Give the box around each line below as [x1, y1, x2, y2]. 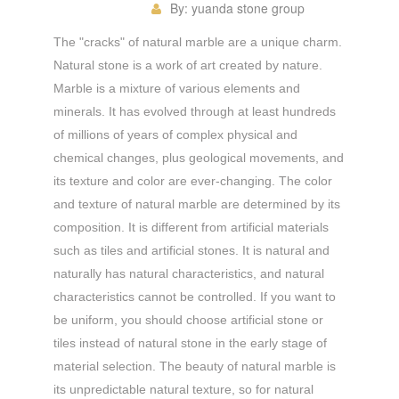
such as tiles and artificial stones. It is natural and [53, 242, 330, 257]
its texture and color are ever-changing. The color [53, 173, 332, 188]
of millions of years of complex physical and [53, 126, 297, 142]
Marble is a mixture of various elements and [53, 80, 300, 95]
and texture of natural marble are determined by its [53, 196, 340, 211]
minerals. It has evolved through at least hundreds [53, 103, 336, 118]
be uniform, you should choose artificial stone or [53, 312, 323, 327]
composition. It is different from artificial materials [53, 219, 329, 234]
